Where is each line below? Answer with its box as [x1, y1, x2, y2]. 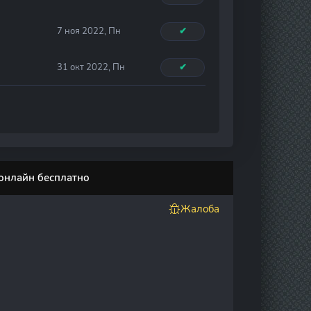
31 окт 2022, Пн [57, 61, 125, 74]
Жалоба [180, 201, 219, 216]
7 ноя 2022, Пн [57, 25, 121, 37]
